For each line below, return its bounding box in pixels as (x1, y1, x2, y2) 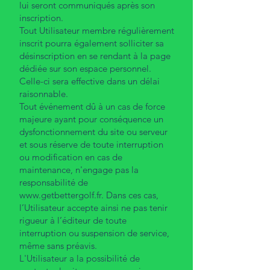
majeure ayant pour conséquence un (19, 113, 163, 125)
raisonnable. (19, 87, 68, 99)
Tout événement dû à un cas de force (19, 100, 165, 112)
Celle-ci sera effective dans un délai (19, 75, 160, 87)
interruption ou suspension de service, (19, 227, 169, 239)
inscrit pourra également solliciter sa (19, 37, 164, 49)
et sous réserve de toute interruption (19, 138, 163, 150)
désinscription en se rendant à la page (19, 49, 171, 61)
